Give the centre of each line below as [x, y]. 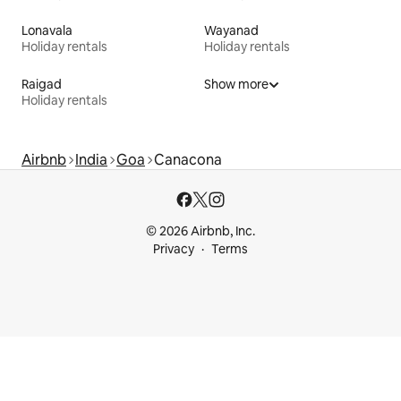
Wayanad [231, 31]
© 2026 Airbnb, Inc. [200, 231]
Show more [236, 85]
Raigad [42, 85]
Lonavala [47, 31]
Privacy [174, 249]
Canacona [188, 160]
